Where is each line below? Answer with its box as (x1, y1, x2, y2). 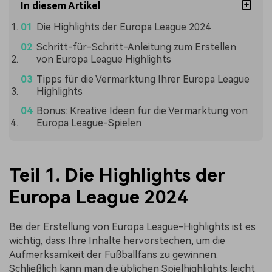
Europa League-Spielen (36, 117, 141, 129)
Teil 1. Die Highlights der (9, 164, 225, 186)
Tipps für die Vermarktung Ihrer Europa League (36, 73, 250, 85)
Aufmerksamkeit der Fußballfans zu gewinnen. (9, 249, 218, 261)
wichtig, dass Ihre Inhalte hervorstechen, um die (9, 235, 225, 247)
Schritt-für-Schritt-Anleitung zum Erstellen (36, 41, 236, 53)
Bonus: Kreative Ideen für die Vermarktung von (36, 105, 248, 117)
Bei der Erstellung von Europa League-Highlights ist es (9, 221, 256, 233)
